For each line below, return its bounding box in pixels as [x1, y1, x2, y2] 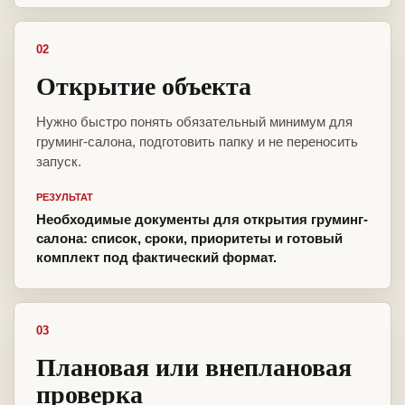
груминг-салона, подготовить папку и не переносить [36, 134, 358, 150]
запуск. [36, 154, 81, 170]
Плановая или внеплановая [36, 348, 352, 386]
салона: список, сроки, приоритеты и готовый [36, 231, 343, 247]
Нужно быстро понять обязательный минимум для [36, 114, 353, 130]
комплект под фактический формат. [36, 250, 277, 266]
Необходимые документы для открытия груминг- [36, 212, 368, 228]
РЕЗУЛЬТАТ [36, 192, 93, 203]
